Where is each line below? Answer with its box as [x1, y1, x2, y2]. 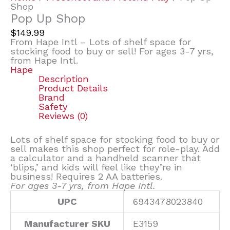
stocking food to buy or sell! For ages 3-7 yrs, [10, 46, 214, 57]
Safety [38, 101, 67, 112]
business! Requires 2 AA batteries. [10, 170, 162, 182]
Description [38, 73, 89, 85]
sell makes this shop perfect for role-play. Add [10, 143, 220, 154]
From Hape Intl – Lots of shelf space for [10, 36, 191, 48]
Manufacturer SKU [24, 218, 110, 229]
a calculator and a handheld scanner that [10, 152, 201, 163]
